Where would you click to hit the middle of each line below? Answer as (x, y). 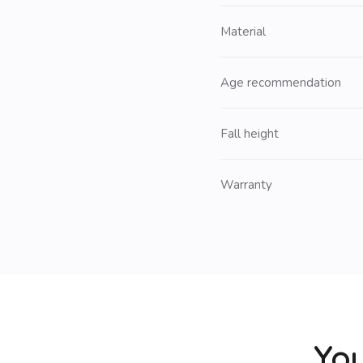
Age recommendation (281, 83)
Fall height (250, 134)
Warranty (246, 185)
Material (243, 32)
